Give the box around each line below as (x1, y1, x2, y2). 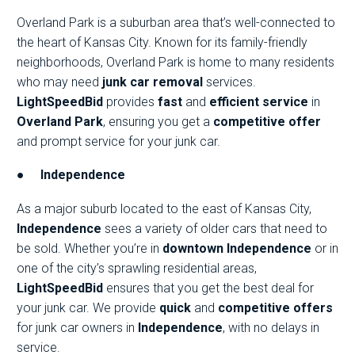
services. (203, 74, 256, 90)
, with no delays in (223, 319, 319, 335)
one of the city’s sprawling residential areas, (17, 260, 257, 276)
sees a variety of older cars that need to (101, 220, 327, 236)
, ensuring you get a (103, 113, 213, 129)
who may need (17, 74, 102, 90)
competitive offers (218, 300, 333, 315)
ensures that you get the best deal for (103, 280, 314, 296)
